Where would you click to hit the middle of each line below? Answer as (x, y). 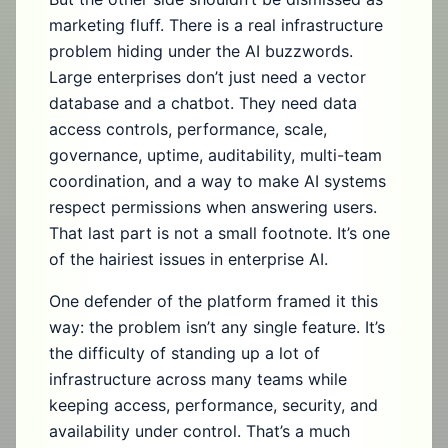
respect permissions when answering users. (213, 207)
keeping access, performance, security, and (213, 405)
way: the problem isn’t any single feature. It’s (217, 327)
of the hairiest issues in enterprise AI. (188, 259)
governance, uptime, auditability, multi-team (215, 155)
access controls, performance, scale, (188, 129)
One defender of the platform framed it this (213, 301)
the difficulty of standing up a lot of (184, 353)
